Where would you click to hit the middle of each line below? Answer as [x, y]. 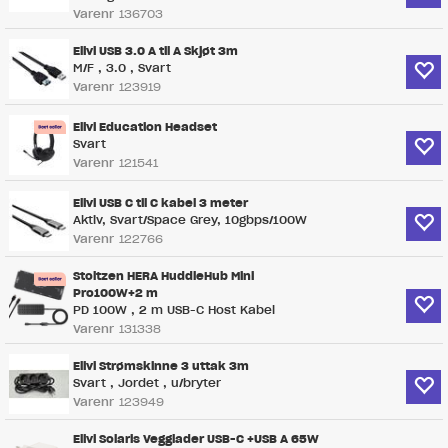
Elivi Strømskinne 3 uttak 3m [161, 366]
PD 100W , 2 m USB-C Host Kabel [174, 310]
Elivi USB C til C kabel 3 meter [160, 203]
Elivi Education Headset [145, 127]
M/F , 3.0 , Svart [122, 68]
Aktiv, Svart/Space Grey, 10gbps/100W [190, 220]
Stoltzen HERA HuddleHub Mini [163, 276]
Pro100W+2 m [115, 293]
